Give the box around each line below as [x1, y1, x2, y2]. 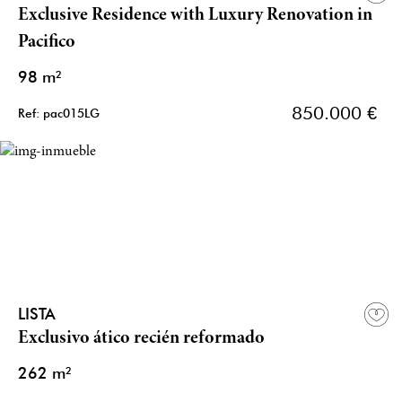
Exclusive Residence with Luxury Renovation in [18, 6, 372, 26]
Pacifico [18, 33, 75, 53]
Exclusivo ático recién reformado [18, 329, 265, 349]
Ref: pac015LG [18, 106, 100, 121]
